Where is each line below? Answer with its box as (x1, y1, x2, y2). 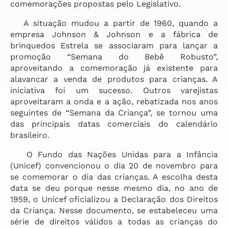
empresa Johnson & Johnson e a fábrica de (10, 30, 218, 39)
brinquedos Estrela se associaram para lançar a (10, 41, 218, 50)
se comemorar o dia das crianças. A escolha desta (10, 172, 218, 182)
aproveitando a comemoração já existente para (10, 63, 218, 73)
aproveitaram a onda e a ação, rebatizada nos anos (10, 97, 218, 106)
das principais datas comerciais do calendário (10, 119, 218, 129)
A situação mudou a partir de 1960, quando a (10, 18, 218, 28)
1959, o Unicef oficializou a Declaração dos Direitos (10, 194, 218, 204)
